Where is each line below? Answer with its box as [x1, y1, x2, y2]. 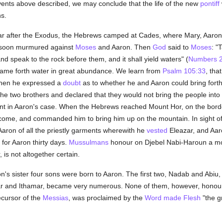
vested [146, 126, 167, 134]
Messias [42, 194, 68, 202]
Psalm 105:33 [162, 67, 206, 75]
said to [166, 43, 191, 51]
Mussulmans [68, 138, 109, 146]
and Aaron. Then [96, 43, 153, 51]
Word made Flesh [144, 194, 201, 202]
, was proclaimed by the [68, 194, 145, 202]
